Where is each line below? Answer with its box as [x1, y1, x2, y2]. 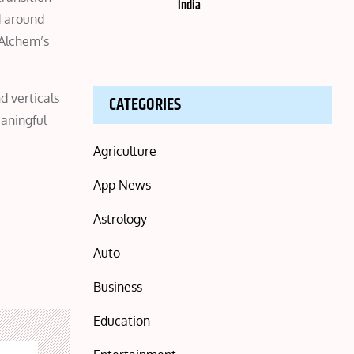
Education [93, 313, 151, 329]
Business [93, 279, 143, 295]
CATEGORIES [109, 92, 182, 119]
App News [93, 177, 152, 193]
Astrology [93, 211, 148, 227]
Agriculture [93, 143, 157, 159]
